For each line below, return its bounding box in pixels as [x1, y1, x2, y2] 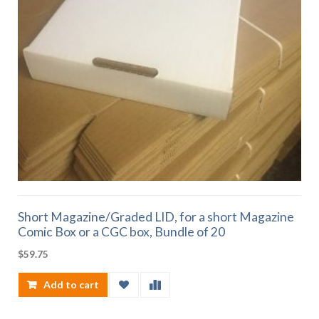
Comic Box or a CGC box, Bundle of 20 [18, 224, 225, 240]
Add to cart [43, 278, 99, 291]
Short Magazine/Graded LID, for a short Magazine [18, 209, 294, 225]
